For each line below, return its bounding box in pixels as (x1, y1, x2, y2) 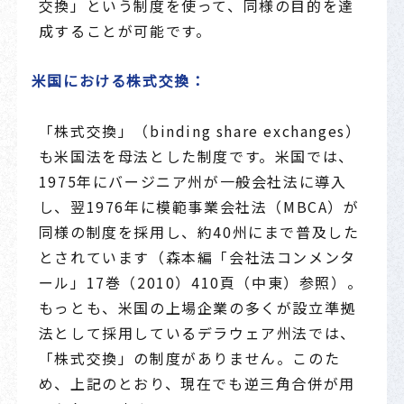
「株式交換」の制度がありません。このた (38, 346, 341, 369)
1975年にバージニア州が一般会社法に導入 (38, 170, 347, 192)
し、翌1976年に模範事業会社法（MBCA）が (38, 195, 360, 217)
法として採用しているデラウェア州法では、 (38, 321, 356, 344)
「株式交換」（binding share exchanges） (38, 119, 362, 142)
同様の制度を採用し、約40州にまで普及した (38, 220, 360, 243)
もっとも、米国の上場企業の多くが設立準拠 (38, 296, 356, 318)
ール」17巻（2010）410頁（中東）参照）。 (38, 271, 363, 293)
